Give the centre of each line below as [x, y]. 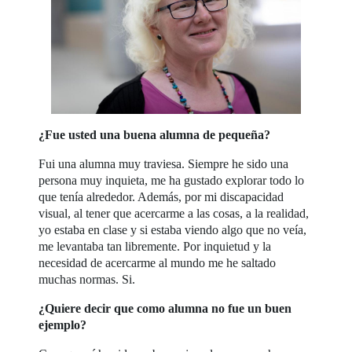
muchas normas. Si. [87, 279]
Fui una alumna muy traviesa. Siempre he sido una [164, 164]
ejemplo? [63, 325]
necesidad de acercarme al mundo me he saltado [158, 263]
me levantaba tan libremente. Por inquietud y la [155, 246]
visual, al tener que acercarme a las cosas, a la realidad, [174, 213]
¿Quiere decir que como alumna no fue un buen [165, 308]
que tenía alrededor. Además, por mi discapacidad [161, 197]
